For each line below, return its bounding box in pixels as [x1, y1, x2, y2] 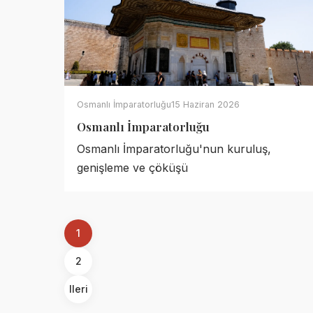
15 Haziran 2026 [171, 99, 240, 110]
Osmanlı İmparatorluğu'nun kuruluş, [77, 142, 271, 156]
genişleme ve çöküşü [77, 161, 188, 175]
